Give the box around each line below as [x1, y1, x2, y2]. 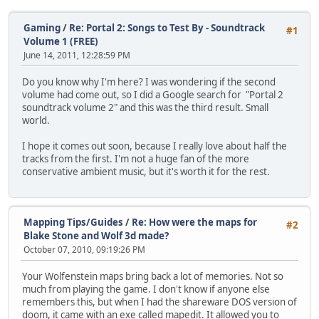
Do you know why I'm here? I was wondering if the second [22, 75, 276, 89]
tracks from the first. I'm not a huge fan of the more [22, 152, 249, 166]
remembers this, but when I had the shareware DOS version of [22, 295, 297, 308]
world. [22, 114, 50, 127]
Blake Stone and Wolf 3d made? [23, 229, 169, 242]
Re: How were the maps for [132, 215, 257, 229]
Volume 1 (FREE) [23, 35, 98, 48]
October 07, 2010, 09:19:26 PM [23, 243, 145, 256]
